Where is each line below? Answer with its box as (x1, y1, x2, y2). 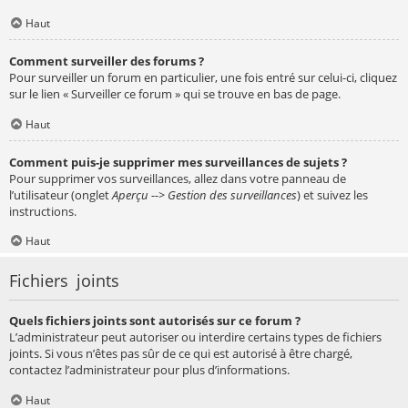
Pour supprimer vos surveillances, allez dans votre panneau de (9, 169, 346, 187)
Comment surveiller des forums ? (9, 52, 204, 69)
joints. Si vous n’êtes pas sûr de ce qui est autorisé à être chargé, (9, 345, 352, 362)
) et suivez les (297, 186, 368, 203)
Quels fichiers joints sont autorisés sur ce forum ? (9, 312, 301, 330)
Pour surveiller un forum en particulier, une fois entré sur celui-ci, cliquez (9, 68, 397, 86)
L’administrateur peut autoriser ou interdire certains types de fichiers (9, 329, 382, 346)
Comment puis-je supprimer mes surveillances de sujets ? (9, 153, 347, 170)
